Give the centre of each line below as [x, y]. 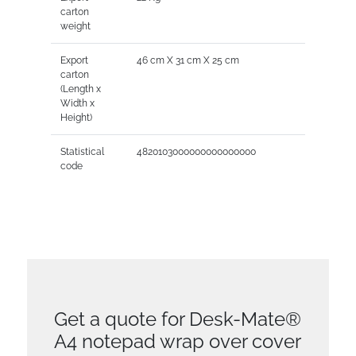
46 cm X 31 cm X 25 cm [188, 61]
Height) [76, 118]
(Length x [80, 89]
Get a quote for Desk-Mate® [178, 319]
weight [75, 27]
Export [74, 61]
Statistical [82, 152]
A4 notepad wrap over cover [178, 342]
